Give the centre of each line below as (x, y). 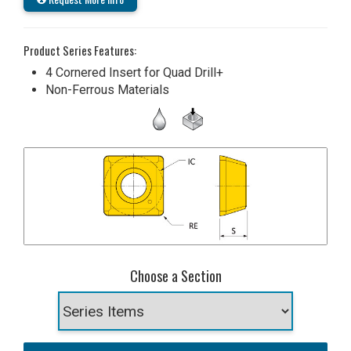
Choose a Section (175, 276)
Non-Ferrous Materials (107, 89)
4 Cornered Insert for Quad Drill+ (134, 72)
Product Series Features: (80, 50)
